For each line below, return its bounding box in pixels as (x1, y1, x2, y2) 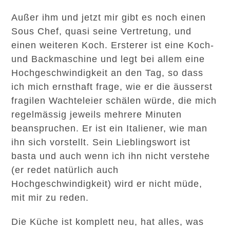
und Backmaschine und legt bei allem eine (11, 54, 205, 64)
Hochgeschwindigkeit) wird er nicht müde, (11, 179, 203, 189)
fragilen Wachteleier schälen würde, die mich (11, 95, 217, 106)
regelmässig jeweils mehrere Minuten (11, 109, 182, 120)
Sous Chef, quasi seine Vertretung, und (11, 26, 192, 36)
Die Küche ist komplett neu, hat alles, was (11, 217, 204, 227)
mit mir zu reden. (11, 193, 89, 203)
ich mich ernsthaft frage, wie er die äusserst (11, 82, 213, 92)
